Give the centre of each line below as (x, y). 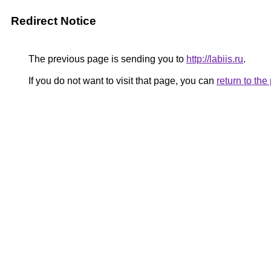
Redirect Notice (54, 21)
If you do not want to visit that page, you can (121, 81)
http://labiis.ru (215, 59)
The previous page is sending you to (106, 59)
